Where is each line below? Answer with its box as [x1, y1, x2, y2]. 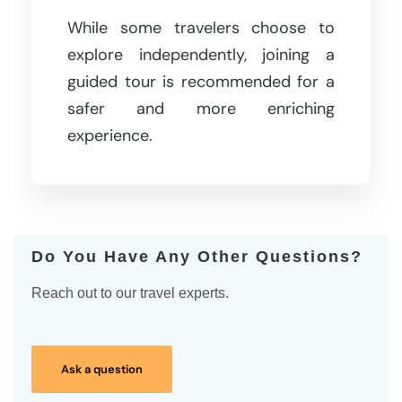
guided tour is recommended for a [67, 70, 335, 92]
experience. [67, 124, 153, 146]
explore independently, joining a [67, 43, 335, 66]
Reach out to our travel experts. [31, 284, 229, 301]
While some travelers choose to [67, 16, 335, 39]
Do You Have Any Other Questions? [31, 247, 363, 266]
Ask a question [61, 361, 143, 377]
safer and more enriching [67, 97, 335, 119]
